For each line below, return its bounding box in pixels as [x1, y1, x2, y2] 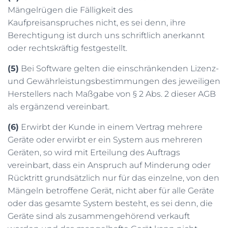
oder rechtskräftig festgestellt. [8, 43, 127, 53]
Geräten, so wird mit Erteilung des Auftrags [8, 148, 180, 157]
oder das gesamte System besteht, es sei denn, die [8, 198, 213, 208]
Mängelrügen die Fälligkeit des [8, 5, 133, 15]
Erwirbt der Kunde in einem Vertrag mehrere [19, 122, 203, 132]
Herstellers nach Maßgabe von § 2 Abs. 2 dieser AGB [8, 89, 216, 99]
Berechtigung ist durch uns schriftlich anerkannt [8, 31, 205, 40]
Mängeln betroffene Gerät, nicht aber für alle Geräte [8, 186, 214, 195]
